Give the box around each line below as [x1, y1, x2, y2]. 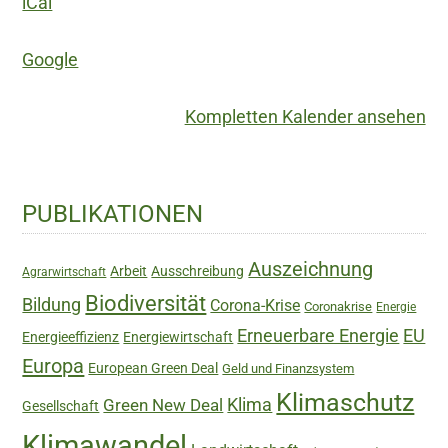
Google [22, 49, 79, 71]
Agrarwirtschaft [22, 264, 107, 279]
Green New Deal [103, 394, 224, 415]
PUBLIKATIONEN [22, 199, 204, 228]
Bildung [22, 294, 82, 315]
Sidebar [21, 214, 95, 240]
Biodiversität [85, 290, 207, 316]
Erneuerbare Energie [237, 324, 400, 346]
